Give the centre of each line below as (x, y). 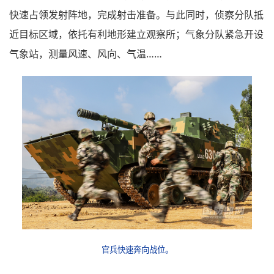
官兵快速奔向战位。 (137, 249)
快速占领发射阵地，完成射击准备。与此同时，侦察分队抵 (136, 14)
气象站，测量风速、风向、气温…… (86, 54)
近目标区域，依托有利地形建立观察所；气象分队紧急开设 (136, 34)
